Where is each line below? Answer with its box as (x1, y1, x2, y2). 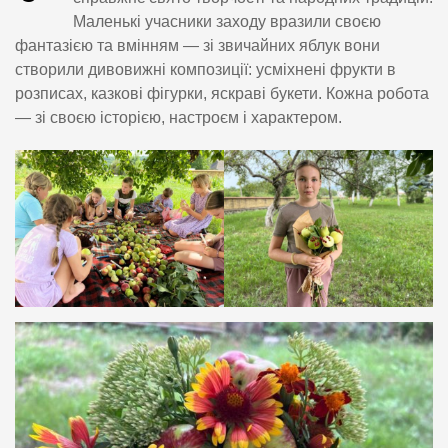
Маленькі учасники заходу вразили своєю (73, 13, 381, 31)
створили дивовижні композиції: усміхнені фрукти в (15, 61, 396, 79)
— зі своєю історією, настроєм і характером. (15, 109, 342, 127)
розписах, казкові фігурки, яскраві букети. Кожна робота (15, 85, 429, 103)
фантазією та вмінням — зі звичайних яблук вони (15, 37, 380, 55)
